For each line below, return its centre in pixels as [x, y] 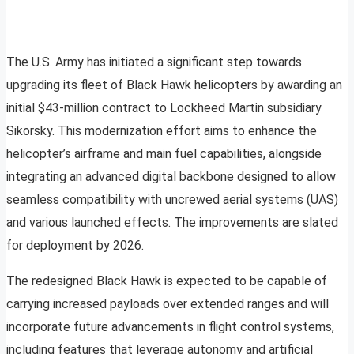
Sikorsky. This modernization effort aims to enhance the [162, 131]
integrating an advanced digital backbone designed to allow [171, 177]
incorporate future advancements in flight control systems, [170, 327]
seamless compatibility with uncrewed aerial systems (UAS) [172, 200]
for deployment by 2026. [75, 246]
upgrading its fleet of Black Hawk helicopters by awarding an [174, 85]
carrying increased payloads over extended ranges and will [168, 304]
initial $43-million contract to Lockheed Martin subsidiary [164, 108]
